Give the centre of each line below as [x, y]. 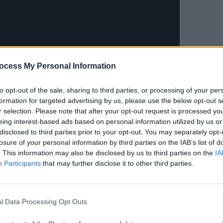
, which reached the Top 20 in [106, 184]
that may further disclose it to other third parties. [117, 163]
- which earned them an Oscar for [97, 156]
